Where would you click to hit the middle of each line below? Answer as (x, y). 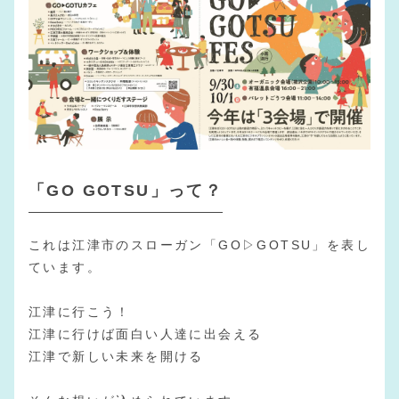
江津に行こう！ (80, 311)
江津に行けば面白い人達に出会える (146, 334)
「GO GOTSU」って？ (126, 190)
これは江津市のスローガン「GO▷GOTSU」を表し (199, 244)
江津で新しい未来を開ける (116, 356)
